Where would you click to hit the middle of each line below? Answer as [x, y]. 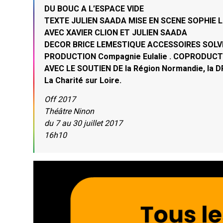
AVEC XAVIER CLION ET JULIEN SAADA [116, 32]
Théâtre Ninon [69, 111]
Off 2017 [60, 99]
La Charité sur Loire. [83, 80]
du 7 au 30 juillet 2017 [84, 123]
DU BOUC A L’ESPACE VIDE [94, 8]
